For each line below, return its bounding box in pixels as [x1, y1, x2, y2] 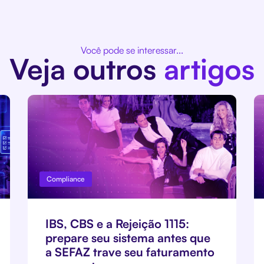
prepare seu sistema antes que [45, 230, 211, 245]
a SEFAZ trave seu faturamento [45, 244, 215, 259]
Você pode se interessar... [81, 44, 183, 56]
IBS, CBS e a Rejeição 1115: [45, 216, 190, 231]
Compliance [47, 174, 85, 183]
